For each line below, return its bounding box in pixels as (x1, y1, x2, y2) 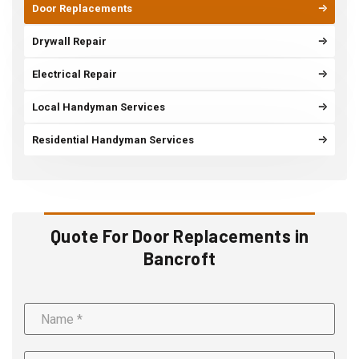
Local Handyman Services (32, 101, 165, 114)
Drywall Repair (32, 35, 107, 48)
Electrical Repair (32, 68, 117, 81)
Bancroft (143, 248, 216, 269)
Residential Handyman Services (32, 134, 194, 147)
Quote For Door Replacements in (50, 225, 309, 247)
